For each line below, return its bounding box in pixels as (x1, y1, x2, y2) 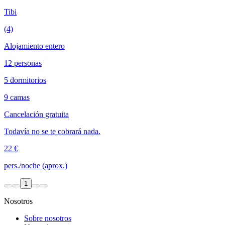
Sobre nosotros (24, 214, 71, 222)
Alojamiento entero (4, 42, 65, 50)
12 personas (4, 59, 42, 67)
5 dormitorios (4, 76, 46, 84)
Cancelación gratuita (4, 110, 69, 119)
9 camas (4, 93, 30, 101)
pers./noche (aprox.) (4, 161, 67, 170)
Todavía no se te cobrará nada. (4, 127, 100, 136)
